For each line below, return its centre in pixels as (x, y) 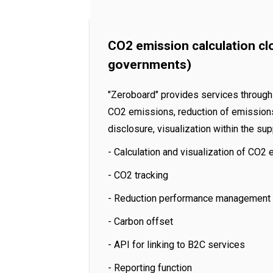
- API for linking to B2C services (176, 245)
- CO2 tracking (138, 175)
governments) (150, 65)
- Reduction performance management (189, 198)
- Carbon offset (140, 222)
